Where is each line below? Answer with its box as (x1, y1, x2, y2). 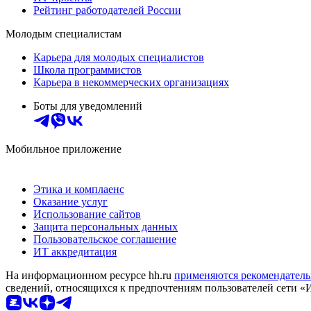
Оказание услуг (33, 196, 108, 208)
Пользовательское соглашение (33, 233, 176, 246)
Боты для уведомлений (33, 100, 142, 112)
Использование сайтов (33, 208, 141, 221)
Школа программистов (33, 64, 142, 76)
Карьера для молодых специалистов (33, 51, 204, 64)
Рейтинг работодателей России (33, 4, 181, 17)
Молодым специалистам (6, 28, 121, 40)
